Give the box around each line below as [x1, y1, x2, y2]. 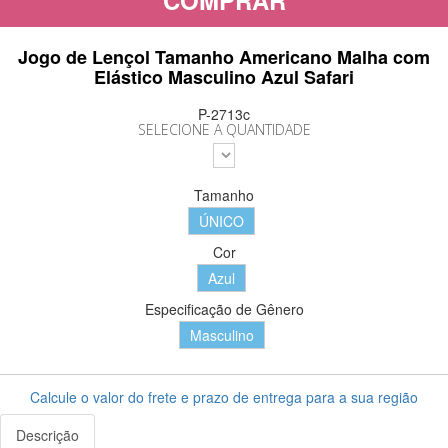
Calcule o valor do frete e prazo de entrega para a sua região [30, 387, 418, 408]
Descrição [16, 425, 79, 446]
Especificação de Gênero [144, 299, 304, 320]
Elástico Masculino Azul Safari [94, 64, 354, 91]
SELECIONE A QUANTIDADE [137, 120, 311, 140]
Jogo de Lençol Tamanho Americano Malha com [18, 44, 430, 71]
